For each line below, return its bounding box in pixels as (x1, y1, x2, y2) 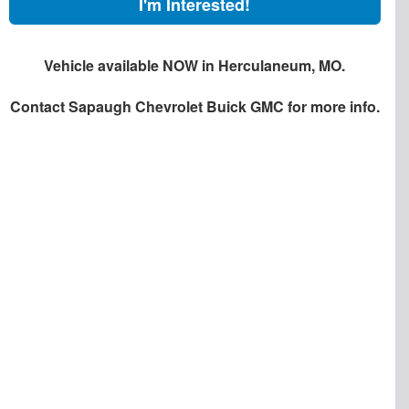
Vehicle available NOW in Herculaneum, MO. (44, 54, 346, 76)
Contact (9, 95, 68, 117)
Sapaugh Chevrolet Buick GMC (68, 95, 284, 117)
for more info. (283, 95, 380, 117)
